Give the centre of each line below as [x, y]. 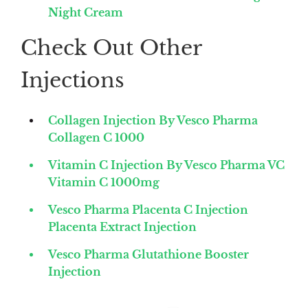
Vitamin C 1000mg [104, 182]
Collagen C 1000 [96, 137]
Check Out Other [111, 48]
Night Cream [86, 13]
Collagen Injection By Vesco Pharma [153, 120]
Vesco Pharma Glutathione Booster [148, 254]
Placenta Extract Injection [122, 227]
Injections [73, 80]
